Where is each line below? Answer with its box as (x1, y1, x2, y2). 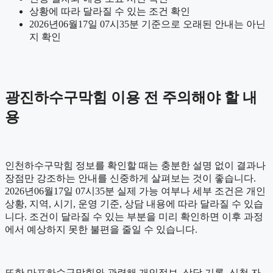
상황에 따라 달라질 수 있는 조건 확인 (29, 6, 190, 17)
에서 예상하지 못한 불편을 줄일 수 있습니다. (5, 224, 197, 235)
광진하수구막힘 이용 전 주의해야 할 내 (5, 90, 257, 106)
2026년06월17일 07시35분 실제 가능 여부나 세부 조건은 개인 (5, 186, 266, 197)
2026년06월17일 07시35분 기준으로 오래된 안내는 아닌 (29, 19, 266, 30)
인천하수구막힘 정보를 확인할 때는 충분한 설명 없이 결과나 (5, 160, 266, 171)
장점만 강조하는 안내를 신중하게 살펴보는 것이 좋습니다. (5, 173, 256, 184)
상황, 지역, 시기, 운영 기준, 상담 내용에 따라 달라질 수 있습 (5, 199, 263, 210)
